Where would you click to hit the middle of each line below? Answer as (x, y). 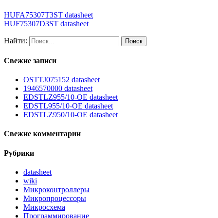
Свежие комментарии (42, 134)
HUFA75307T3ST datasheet (48, 15)
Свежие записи (30, 60)
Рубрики (19, 153)
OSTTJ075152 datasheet (62, 80)
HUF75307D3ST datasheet (46, 23)
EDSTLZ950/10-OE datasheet (71, 115)
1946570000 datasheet (58, 89)
